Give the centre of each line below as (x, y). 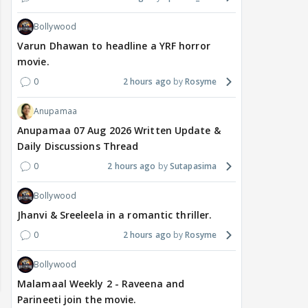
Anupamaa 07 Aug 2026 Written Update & (119, 131)
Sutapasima (193, 166)
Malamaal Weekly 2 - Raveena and (101, 284)
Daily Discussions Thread (78, 146)
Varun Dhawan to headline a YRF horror (114, 46)
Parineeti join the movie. (77, 300)
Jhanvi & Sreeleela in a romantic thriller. (115, 215)
